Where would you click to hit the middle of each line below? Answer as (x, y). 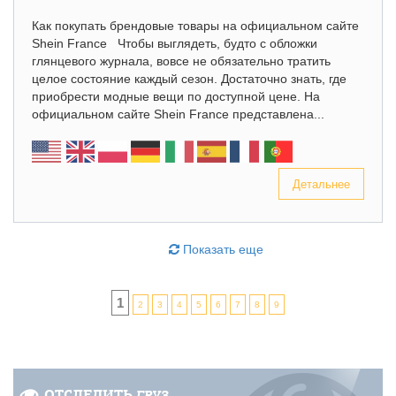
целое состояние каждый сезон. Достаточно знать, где (189, 79)
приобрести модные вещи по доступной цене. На (176, 96)
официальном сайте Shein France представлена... (178, 114)
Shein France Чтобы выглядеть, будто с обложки (175, 43)
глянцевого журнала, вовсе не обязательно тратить (181, 61)
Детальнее (321, 183)
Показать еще (221, 249)
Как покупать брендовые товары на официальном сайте (195, 26)
